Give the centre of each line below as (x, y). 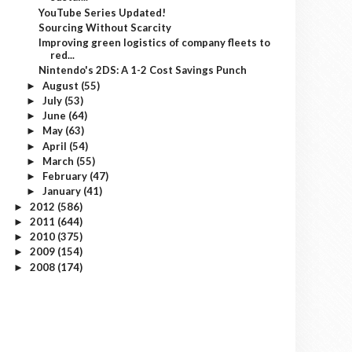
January (62, 191)
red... (63, 55)
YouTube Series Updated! (103, 12)
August (61, 85)
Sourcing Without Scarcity (105, 27)
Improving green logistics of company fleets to (155, 42)
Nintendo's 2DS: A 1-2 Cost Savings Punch (143, 70)
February (66, 176)
